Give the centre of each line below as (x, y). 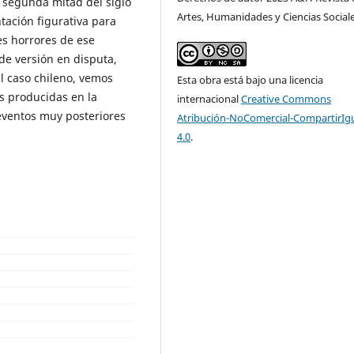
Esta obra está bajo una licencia (250, 79)
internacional (209, 98)
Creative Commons (286, 98)
